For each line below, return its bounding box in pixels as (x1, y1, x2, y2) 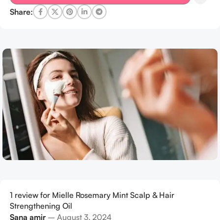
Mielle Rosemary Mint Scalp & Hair (52, 190, 174, 200)
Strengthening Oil (10, 201, 72, 211)
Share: (10, 6, 33, 17)
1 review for (10, 190, 52, 200)
